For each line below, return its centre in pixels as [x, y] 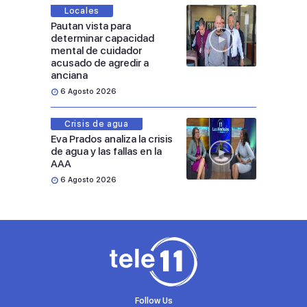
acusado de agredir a [100, 63]
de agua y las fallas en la [106, 152]
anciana [69, 76]
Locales [82, 11]
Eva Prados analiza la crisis [112, 139]
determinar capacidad [102, 39]
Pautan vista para [91, 26]
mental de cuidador [96, 51]
